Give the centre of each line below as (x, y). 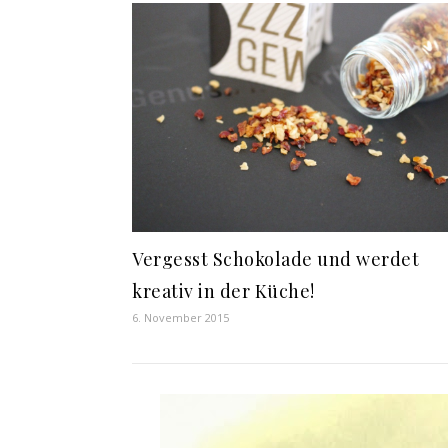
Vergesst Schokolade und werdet (275, 258)
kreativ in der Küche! (223, 290)
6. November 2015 (180, 317)
